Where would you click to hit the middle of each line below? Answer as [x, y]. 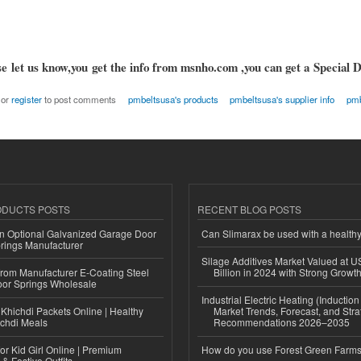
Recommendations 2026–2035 [282, 322]
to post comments [79, 100]
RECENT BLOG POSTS [249, 210]
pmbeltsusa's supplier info [282, 100]
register [27, 100]
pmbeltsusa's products [173, 100]
